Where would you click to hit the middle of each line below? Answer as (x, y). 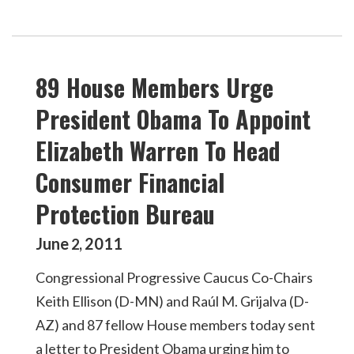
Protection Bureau (125, 213)
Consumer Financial (130, 182)
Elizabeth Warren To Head (158, 150)
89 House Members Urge (154, 87)
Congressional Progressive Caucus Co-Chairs (174, 277)
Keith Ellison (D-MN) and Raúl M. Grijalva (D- (172, 301)
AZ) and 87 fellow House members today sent (175, 324)
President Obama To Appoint (173, 119)
